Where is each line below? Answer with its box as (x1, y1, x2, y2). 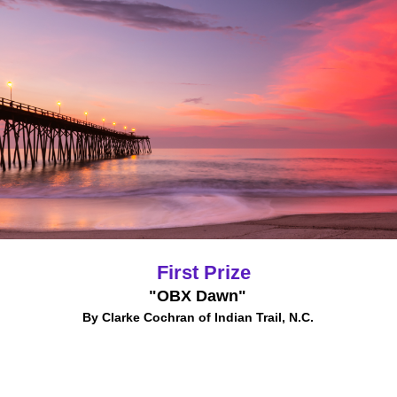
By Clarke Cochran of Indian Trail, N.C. (82, 310, 314, 324)
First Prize (157, 261, 252, 284)
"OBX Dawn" (149, 287, 246, 305)
